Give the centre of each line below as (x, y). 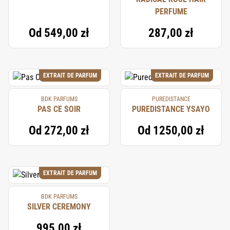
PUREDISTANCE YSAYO (171, 109)
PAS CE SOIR (59, 109)
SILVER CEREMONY (59, 207)
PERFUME (171, 12)
